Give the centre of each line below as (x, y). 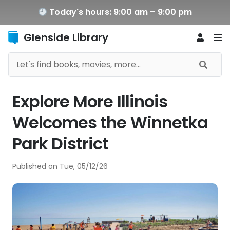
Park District (61, 143)
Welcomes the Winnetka (110, 122)
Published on (36, 166)
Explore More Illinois (90, 101)
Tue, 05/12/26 (84, 166)
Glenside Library (66, 37)
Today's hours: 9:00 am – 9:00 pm (120, 12)
